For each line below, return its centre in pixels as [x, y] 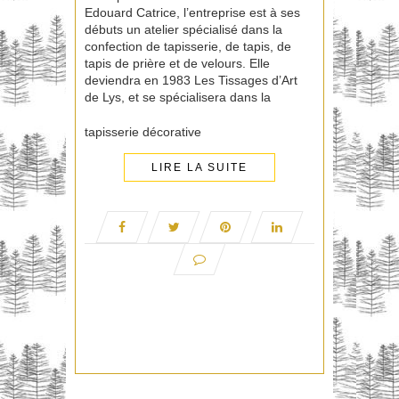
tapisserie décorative [143, 131]
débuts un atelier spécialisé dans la [183, 29]
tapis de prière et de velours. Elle [177, 63]
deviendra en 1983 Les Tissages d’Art [191, 80]
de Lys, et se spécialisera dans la [178, 97]
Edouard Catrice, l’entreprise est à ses [192, 12]
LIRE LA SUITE [199, 167]
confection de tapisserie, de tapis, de [188, 46]
